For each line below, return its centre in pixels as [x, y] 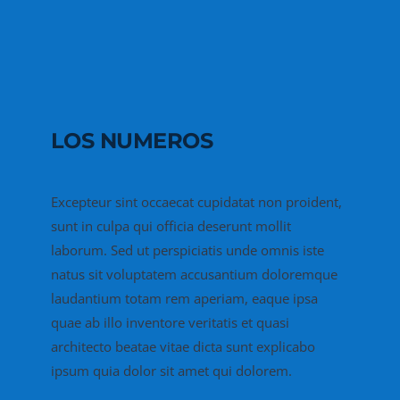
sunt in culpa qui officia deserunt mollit [171, 226]
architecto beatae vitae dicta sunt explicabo [183, 347]
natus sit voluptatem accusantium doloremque [194, 275]
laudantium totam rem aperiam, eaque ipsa [184, 299]
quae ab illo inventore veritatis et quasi [170, 323]
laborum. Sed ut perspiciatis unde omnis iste [187, 250]
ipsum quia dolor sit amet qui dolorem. [171, 371]
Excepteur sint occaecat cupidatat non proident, [196, 202]
